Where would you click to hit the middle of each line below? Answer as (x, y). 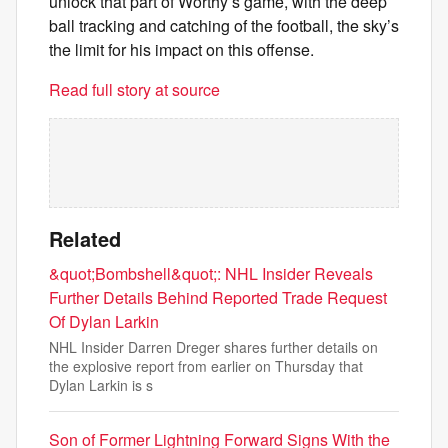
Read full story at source (134, 90)
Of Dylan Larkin (104, 322)
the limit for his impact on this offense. (181, 50)
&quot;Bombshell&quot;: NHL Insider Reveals (211, 274)
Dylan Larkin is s (101, 385)
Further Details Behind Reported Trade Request (218, 298)
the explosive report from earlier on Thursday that (206, 366)
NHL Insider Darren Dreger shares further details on (213, 347)
